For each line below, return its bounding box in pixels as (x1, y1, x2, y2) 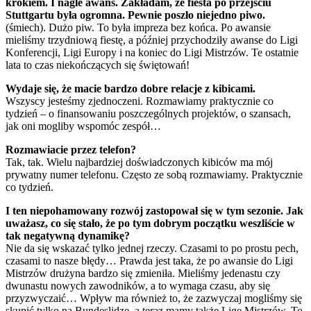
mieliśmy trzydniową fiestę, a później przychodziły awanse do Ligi (6, 33, 298, 46)
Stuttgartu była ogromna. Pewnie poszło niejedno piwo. (6, 8, 265, 21)
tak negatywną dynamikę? (6, 229, 130, 242)
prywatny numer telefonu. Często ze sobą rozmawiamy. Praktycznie (6, 168, 303, 180)
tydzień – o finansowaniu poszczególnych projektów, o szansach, (6, 107, 291, 119)
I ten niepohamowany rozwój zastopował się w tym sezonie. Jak (6, 204, 303, 217)
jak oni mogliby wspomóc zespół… (6, 119, 161, 132)
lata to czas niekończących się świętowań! (6, 58, 190, 71)
